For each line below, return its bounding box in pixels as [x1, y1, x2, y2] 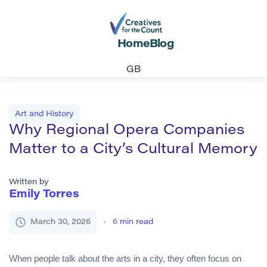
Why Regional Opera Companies [9, 123, 244, 138]
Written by [9, 178, 49, 186]
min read [120, 218, 153, 226]
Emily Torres [9, 189, 79, 200]
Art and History [15, 110, 74, 118]
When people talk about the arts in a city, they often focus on [9, 253, 241, 263]
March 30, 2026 [30, 218, 91, 226]
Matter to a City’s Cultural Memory [9, 142, 257, 157]
